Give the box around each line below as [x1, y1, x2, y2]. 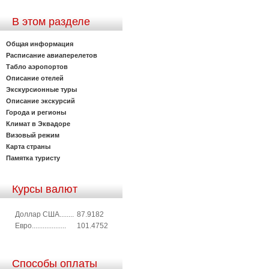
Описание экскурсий [6, 97, 75, 104]
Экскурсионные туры [6, 85, 77, 93]
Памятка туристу [6, 154, 60, 162]
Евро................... [15, 221, 66, 230]
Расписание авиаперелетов [6, 51, 97, 59]
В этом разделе [12, 16, 90, 28]
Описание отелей [6, 74, 64, 82]
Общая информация [6, 40, 73, 47]
